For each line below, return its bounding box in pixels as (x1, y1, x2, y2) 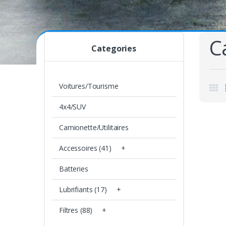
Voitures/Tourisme (59, 81, 119, 91)
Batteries (59, 164, 88, 174)
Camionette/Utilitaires (59, 123, 129, 133)
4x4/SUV (59, 102, 86, 112)
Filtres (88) (59, 205, 93, 215)
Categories (91, 43, 137, 54)
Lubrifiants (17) (59, 185, 107, 195)
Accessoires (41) (59, 143, 111, 153)
